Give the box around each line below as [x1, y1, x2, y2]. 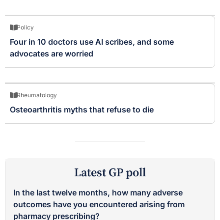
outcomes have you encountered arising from [13, 199, 185, 209]
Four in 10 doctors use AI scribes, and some [10, 36, 174, 47]
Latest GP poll [74, 165, 146, 180]
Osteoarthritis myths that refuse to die [10, 104, 154, 114]
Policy [17, 23, 34, 31]
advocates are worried [10, 48, 93, 58]
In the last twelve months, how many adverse [13, 187, 183, 197]
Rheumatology [17, 91, 57, 99]
